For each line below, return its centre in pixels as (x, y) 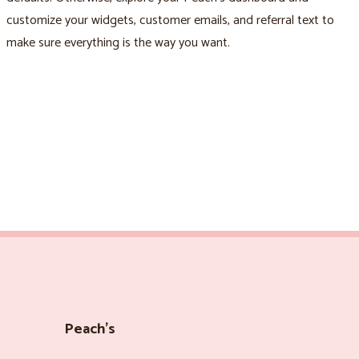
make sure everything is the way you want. (118, 43)
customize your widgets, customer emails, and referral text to (170, 21)
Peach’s (90, 329)
